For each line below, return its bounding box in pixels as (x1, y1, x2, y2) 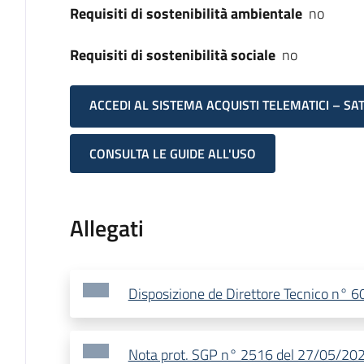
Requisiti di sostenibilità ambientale (69, 2, 302, 24)
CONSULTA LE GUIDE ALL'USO (89, 144, 256, 164)
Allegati (69, 210, 144, 246)
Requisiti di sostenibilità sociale (69, 44, 275, 66)
